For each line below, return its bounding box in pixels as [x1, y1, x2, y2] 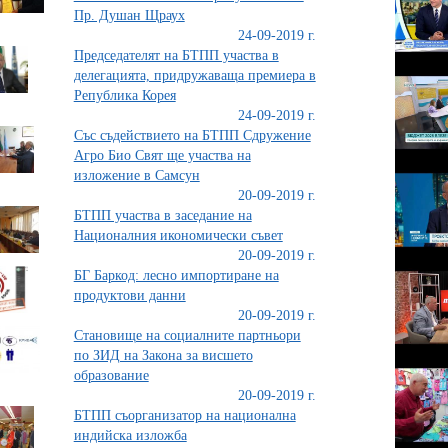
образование [73, 368, 149, 383]
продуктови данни [73, 288, 186, 303]
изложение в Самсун [73, 168, 200, 183]
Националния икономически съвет [73, 228, 283, 243]
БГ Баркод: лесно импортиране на [73, 268, 279, 283]
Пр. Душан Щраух [73, 8, 185, 23]
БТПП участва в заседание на [73, 208, 252, 223]
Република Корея [73, 88, 176, 103]
